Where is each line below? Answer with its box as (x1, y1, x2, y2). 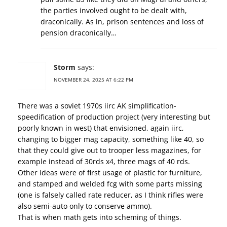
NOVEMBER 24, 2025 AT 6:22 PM (54, 76, 133, 83)
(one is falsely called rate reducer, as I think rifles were (18, 190, 203, 200)
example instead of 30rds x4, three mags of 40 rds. (18, 157, 190, 166)
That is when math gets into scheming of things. (18, 212, 181, 222)
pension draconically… (41, 28, 117, 37)
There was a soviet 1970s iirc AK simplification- (18, 101, 176, 110)
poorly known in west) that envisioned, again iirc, (18, 123, 184, 133)
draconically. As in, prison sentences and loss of (41, 17, 204, 26)
